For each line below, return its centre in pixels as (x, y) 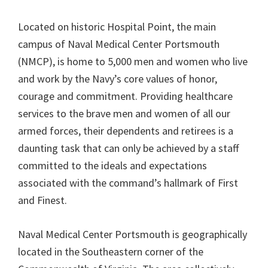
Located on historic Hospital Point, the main (117, 27)
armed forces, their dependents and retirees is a (126, 131)
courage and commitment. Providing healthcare (125, 96)
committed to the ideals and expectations (112, 165)
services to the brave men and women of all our (124, 113)
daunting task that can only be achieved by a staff (128, 148)
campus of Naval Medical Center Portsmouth (119, 44)
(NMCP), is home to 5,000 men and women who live (133, 61)
